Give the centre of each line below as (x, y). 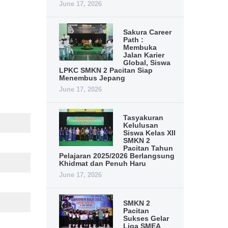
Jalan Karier (144, 55)
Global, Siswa (147, 63)
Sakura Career (147, 32)
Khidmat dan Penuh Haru (103, 163)
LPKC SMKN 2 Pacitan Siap (106, 70)
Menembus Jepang (92, 78)
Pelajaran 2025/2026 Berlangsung (117, 156)
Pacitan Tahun (148, 148)
